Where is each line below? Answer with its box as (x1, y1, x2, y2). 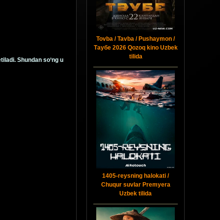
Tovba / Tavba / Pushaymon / (96, 35, 175, 42)
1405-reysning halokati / (102, 172, 169, 179)
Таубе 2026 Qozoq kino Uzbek (93, 44, 178, 51)
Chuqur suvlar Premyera (101, 181, 170, 188)
